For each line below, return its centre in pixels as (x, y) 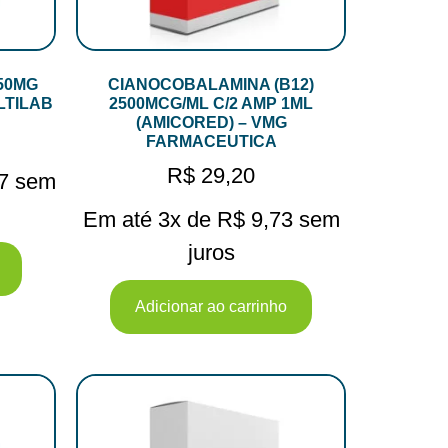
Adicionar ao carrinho (211, 307)
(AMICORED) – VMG (211, 123)
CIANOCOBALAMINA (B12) (211, 85)
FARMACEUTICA (211, 142)
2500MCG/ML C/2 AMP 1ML (211, 104)
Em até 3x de (149, 220)
